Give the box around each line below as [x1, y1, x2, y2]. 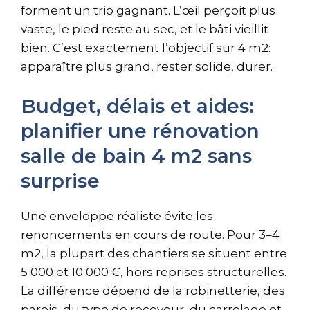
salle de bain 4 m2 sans [21, 144, 252, 168]
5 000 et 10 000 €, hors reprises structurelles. [21, 265, 286, 280]
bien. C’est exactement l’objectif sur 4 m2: [21, 40, 271, 55]
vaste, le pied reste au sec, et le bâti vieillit [21, 21, 268, 36]
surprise [21, 169, 100, 193]
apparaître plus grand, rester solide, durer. [21, 59, 273, 73]
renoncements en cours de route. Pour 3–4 [21, 228, 280, 242]
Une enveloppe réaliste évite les [21, 209, 213, 224]
